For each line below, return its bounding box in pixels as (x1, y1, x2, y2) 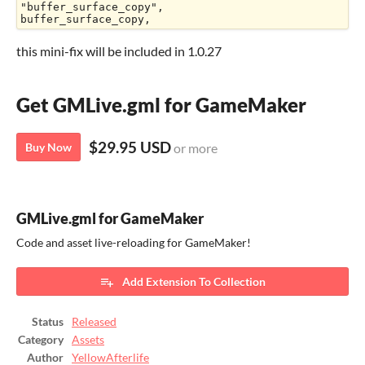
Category (18, 333, 64, 347)
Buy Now (25, 140, 72, 155)
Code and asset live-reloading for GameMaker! (16, 236, 251, 250)
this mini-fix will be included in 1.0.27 (16, 43, 222, 59)
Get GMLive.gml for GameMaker (16, 93, 306, 117)
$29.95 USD (89, 138, 171, 157)
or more (171, 140, 218, 156)
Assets (72, 333, 104, 347)
